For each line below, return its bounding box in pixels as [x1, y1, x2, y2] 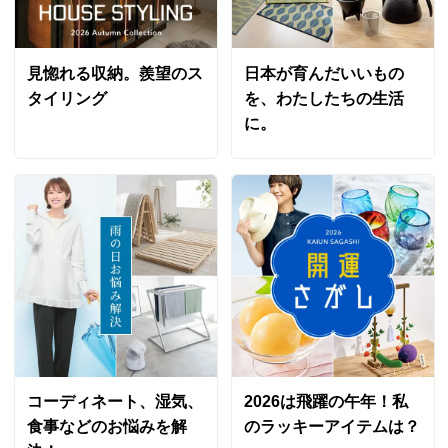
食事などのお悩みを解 [26, 417, 187, 435]
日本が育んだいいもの [243, 64, 404, 82]
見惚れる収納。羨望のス [26, 64, 203, 82]
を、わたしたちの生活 [243, 89, 404, 107]
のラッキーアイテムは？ [243, 417, 420, 435]
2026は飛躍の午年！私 [243, 392, 408, 410]
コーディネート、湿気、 [26, 392, 203, 410]
